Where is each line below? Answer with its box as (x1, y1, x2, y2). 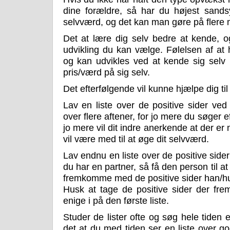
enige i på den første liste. (63, 196, 169, 206)
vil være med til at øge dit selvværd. (63, 134, 209, 145)
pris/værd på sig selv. (63, 67, 150, 78)
